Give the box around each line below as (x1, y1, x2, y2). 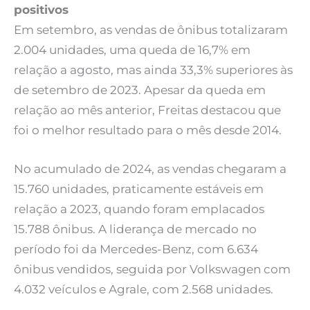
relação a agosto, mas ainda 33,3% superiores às (14, 62, 293, 77)
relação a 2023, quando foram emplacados (14, 202, 264, 217)
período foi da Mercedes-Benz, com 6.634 (14, 242, 258, 257)
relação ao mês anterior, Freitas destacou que (14, 102, 281, 117)
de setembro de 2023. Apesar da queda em (14, 82, 266, 97)
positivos (14, 2, 69, 17)
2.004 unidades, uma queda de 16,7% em (14, 42, 250, 57)
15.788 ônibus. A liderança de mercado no (14, 222, 257, 237)
